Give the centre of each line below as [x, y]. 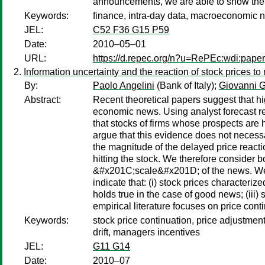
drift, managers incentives [146, 232]
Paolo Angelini [124, 85]
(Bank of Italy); [187, 85]
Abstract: [43, 100]
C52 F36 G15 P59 [131, 30]
